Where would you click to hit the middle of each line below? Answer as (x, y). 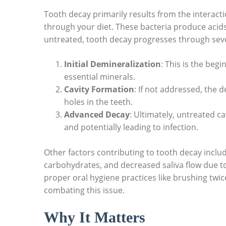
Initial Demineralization (112, 64)
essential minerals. (100, 77)
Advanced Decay (97, 115)
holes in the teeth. (98, 102)
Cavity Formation (99, 89)
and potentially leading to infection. (131, 127)
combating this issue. (84, 190)
